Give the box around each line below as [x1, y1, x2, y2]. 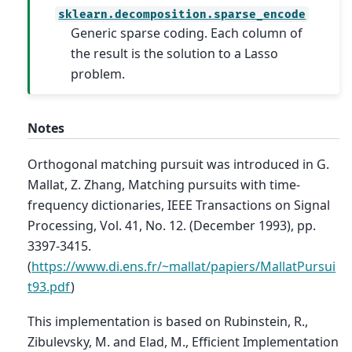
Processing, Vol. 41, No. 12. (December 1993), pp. [27, 216, 317, 234]
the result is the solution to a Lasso [70, 45, 278, 63]
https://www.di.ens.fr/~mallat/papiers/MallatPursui [31, 257, 336, 275]
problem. [70, 65, 125, 83]
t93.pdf [27, 277, 71, 295]
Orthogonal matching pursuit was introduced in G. [27, 155, 330, 173]
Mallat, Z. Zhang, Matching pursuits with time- [27, 175, 301, 193]
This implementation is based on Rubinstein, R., [27, 312, 309, 330]
